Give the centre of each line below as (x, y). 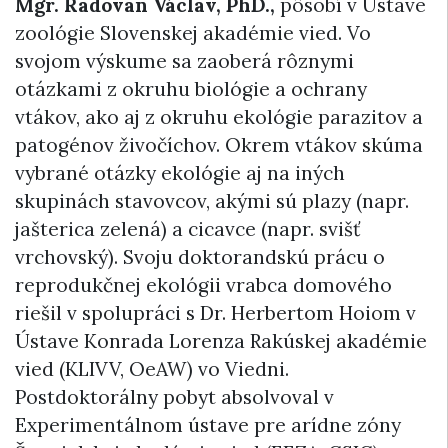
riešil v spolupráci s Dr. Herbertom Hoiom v (215, 313)
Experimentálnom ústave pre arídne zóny (208, 425)
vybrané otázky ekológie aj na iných (180, 173)
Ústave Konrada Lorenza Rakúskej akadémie (221, 341)
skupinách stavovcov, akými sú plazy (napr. (212, 201)
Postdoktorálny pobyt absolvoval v (174, 397)
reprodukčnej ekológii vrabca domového (203, 285)
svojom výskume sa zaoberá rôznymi (184, 61)
